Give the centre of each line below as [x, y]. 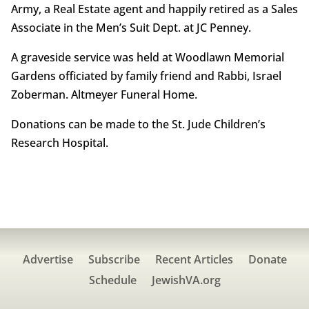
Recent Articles [194, 260]
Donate [267, 260]
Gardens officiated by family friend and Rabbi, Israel [146, 76]
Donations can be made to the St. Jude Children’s [138, 124]
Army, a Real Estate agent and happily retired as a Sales [154, 9]
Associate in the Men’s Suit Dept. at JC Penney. [131, 28]
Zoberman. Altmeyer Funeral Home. [104, 95]
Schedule [112, 280]
